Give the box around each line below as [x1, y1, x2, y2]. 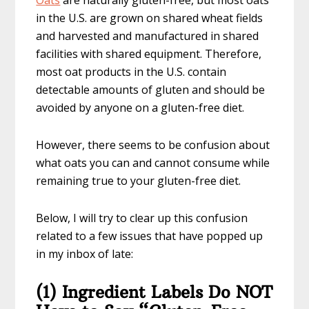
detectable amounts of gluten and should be [36, 82, 266, 98]
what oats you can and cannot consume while [36, 155, 270, 171]
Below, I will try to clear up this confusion [36, 210, 248, 226]
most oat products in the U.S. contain [36, 64, 227, 80]
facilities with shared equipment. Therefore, [36, 46, 262, 62]
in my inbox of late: [36, 246, 134, 262]
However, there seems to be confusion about [36, 137, 270, 153]
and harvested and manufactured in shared [36, 28, 259, 44]
